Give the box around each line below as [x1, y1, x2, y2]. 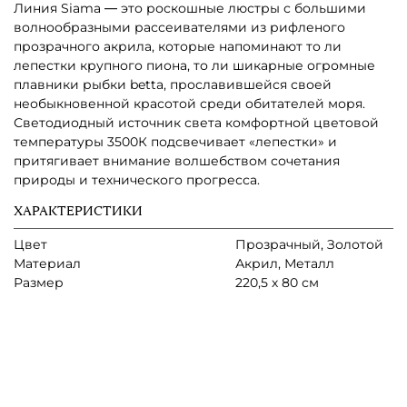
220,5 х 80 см [235, 273, 319, 291]
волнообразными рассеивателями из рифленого [14, 18, 345, 35]
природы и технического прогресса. [14, 171, 260, 188]
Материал [14, 254, 81, 272]
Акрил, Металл [235, 254, 334, 272]
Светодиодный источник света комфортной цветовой [14, 114, 379, 131]
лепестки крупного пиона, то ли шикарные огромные [14, 56, 375, 74]
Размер [14, 273, 64, 291]
